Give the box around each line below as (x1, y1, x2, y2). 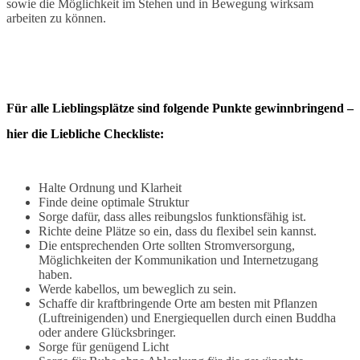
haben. (39, 267, 72, 281)
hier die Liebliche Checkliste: (6, 127, 164, 141)
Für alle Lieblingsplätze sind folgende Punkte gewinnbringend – (6, 101, 354, 116)
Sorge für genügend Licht (39, 339, 169, 354)
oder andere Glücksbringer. (39, 325, 176, 339)
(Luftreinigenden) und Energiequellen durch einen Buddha (39, 310, 336, 325)
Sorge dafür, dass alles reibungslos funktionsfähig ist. (39, 209, 306, 223)
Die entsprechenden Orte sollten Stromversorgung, (39, 238, 295, 252)
